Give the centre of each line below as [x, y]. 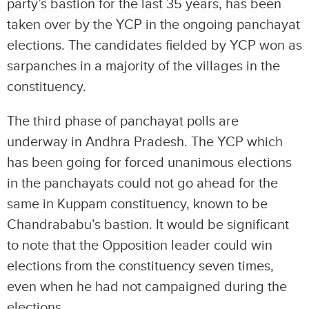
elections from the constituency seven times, [140, 266]
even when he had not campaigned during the [147, 287]
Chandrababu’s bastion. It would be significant [148, 225]
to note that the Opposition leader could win [140, 246]
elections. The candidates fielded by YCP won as [154, 46]
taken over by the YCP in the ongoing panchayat [153, 25]
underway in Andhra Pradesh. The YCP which [145, 142]
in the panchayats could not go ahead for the [142, 183]
